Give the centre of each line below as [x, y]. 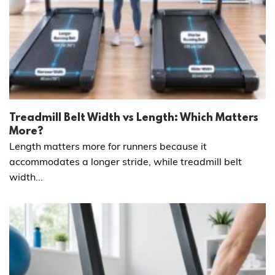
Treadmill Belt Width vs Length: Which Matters [134, 118]
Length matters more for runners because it [108, 146]
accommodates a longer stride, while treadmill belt [126, 161]
